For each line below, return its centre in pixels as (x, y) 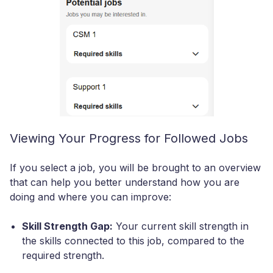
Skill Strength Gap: (67, 226)
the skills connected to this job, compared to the (133, 241)
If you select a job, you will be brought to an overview (135, 168)
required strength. (63, 256)
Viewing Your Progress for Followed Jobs (129, 139)
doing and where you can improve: (90, 197)
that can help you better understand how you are (125, 183)
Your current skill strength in (181, 226)
